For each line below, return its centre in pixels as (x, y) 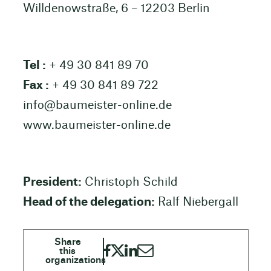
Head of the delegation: (89, 203)
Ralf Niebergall (196, 203)
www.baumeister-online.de (96, 126)
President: (52, 183)
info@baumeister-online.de (97, 106)
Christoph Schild (129, 183)
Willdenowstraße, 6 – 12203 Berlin (116, 8)
